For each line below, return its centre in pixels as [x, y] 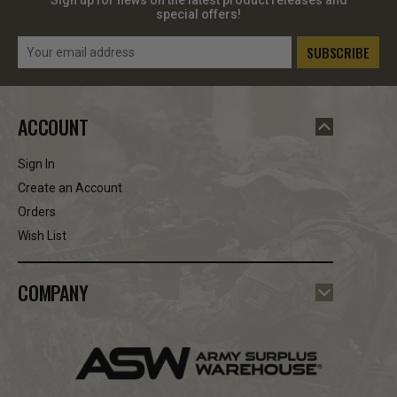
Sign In [36, 163]
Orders [37, 211]
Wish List [42, 235]
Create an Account [70, 187]
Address [43, 63]
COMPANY [53, 292]
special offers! [198, 14]
